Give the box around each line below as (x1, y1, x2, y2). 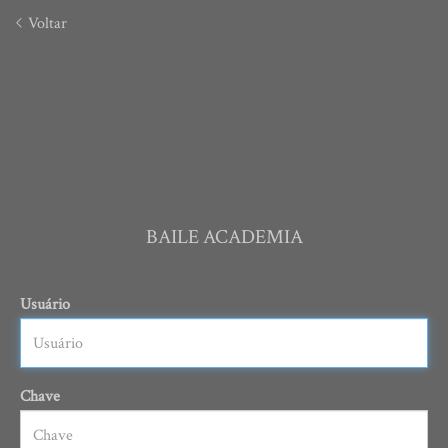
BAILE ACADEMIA (145, 224, 303, 251)
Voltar (24, 13, 67, 34)
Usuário (20, 294, 70, 316)
